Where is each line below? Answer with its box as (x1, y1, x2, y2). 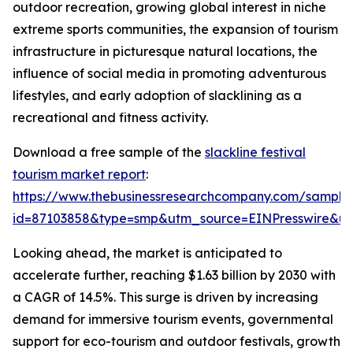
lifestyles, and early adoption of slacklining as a (13, 87, 302, 104)
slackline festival (205, 144, 306, 161)
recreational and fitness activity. (13, 110, 208, 126)
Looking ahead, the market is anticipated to (13, 245, 282, 262)
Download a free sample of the (13, 144, 205, 161)
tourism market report (13, 166, 146, 183)
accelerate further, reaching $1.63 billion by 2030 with (13, 267, 336, 284)
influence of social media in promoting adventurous (13, 65, 326, 82)
